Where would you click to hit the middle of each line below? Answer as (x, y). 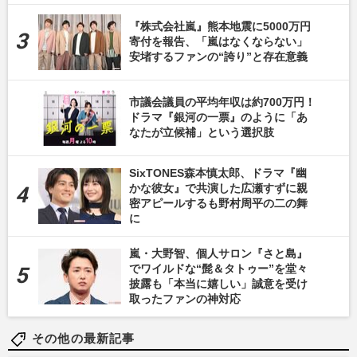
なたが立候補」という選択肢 (202, 133)
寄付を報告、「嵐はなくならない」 (218, 42)
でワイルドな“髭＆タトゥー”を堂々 (218, 268)
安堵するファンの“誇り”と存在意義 (218, 57)
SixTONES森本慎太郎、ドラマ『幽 (218, 173)
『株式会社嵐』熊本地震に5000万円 (220, 27)
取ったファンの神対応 (185, 298)
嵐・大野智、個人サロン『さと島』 (218, 253)
